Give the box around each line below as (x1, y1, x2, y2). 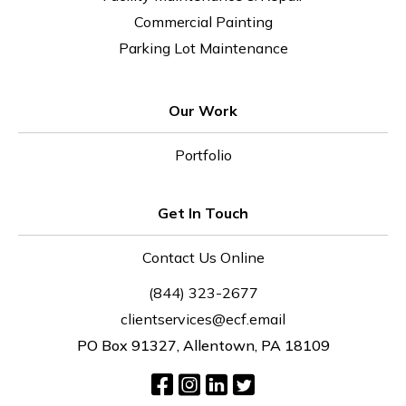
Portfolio (174, 146, 232, 164)
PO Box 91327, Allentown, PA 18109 (76, 336, 330, 354)
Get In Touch (158, 204, 248, 222)
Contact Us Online (141, 248, 265, 266)
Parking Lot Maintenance (118, 39, 288, 57)
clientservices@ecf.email (121, 310, 285, 328)
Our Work (169, 101, 237, 120)
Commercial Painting (133, 13, 273, 31)
